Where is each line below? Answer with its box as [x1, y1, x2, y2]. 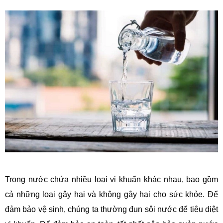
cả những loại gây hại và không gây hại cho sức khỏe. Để [5, 190, 218, 199]
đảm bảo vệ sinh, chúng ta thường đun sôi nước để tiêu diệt [5, 205, 218, 214]
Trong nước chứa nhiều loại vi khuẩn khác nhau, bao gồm [5, 175, 218, 184]
